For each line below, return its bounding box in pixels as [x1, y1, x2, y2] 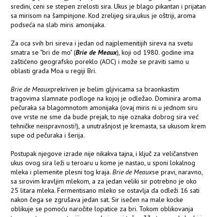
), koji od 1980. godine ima [117, 48, 194, 57]
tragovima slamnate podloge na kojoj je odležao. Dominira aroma [11, 94, 201, 103]
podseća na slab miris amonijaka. [11, 20, 106, 30]
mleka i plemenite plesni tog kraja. [11, 168, 113, 177]
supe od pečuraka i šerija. [11, 131, 85, 140]
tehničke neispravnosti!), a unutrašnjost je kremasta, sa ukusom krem [11, 122, 206, 131]
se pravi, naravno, [152, 168, 203, 177]
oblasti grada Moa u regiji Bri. [11, 66, 97, 76]
